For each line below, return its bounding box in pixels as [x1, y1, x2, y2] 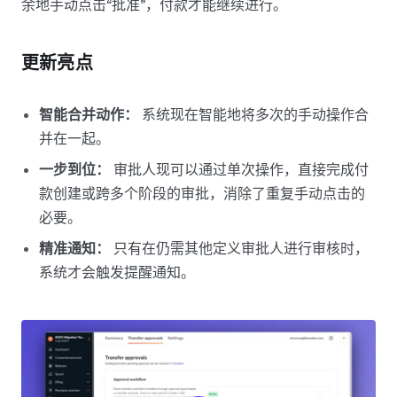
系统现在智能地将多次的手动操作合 [138, 105, 369, 123]
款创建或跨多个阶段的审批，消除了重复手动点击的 [39, 183, 365, 202]
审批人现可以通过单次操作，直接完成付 [110, 160, 369, 178]
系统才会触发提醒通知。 [39, 262, 195, 281]
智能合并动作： [39, 105, 138, 123]
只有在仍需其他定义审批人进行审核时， [110, 238, 369, 257]
